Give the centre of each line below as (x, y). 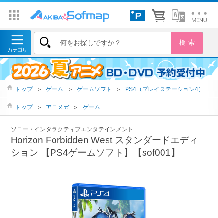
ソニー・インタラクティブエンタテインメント (72, 130)
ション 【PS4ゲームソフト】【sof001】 (96, 153)
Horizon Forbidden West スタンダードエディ (105, 140)
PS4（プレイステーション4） (164, 89)
